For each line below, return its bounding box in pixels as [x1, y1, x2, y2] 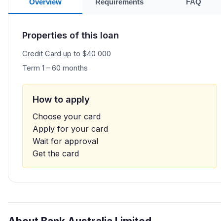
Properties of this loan [22, 29, 119, 40]
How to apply [33, 93, 90, 105]
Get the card [33, 148, 79, 158]
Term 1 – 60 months [22, 63, 88, 73]
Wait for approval [33, 136, 98, 146]
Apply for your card [33, 123, 108, 134]
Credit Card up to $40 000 [22, 49, 111, 58]
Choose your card [33, 111, 101, 121]
